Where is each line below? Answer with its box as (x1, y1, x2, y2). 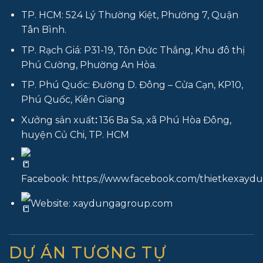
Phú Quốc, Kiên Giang (21, 94, 125, 106)
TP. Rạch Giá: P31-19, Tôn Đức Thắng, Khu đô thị (21, 44, 245, 56)
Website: (30, 197, 73, 209)
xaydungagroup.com (72, 197, 173, 209)
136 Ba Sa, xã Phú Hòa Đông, (96, 114, 231, 126)
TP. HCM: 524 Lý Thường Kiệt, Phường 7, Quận (21, 9, 238, 21)
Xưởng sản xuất (21, 114, 95, 126)
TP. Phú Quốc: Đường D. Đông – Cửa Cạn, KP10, (21, 79, 243, 91)
